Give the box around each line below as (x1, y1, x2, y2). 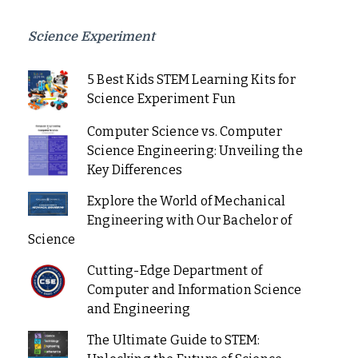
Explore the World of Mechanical (86, 193, 286, 209)
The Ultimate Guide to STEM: (86, 332, 261, 348)
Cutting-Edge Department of (86, 262, 263, 278)
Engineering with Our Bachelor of (86, 212, 292, 228)
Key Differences (86, 161, 182, 177)
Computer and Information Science (86, 281, 302, 297)
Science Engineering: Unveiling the (86, 142, 303, 158)
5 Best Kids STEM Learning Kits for (86, 71, 296, 87)
